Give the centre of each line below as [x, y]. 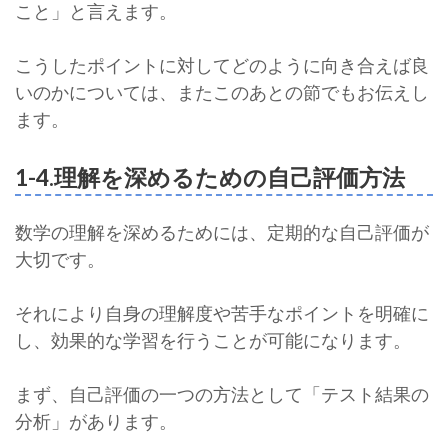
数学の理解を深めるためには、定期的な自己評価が [222, 232]
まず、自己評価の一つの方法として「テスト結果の [222, 394]
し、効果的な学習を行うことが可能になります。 [213, 340]
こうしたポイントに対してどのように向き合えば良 [222, 65]
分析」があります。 [96, 421]
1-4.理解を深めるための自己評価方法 [210, 177]
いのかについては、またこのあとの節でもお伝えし [222, 92]
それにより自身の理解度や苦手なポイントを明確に [222, 313]
